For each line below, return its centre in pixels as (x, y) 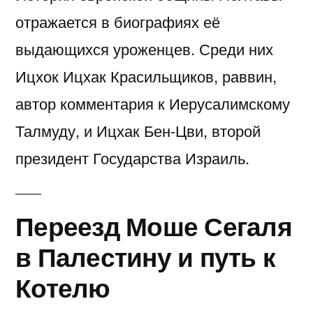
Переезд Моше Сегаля (154, 226)
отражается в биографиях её (118, 22)
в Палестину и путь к (146, 256)
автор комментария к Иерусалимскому (153, 103)
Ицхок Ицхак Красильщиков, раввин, (146, 76)
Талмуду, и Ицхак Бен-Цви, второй (138, 131)
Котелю (63, 287)
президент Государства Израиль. (132, 158)
